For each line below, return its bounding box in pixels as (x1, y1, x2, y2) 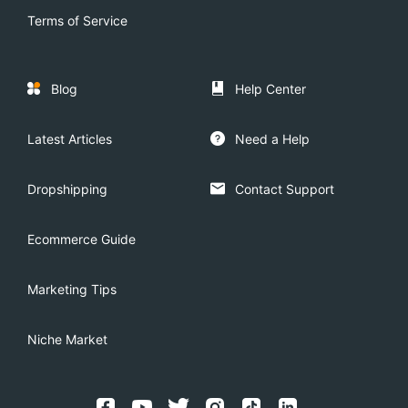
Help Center (234, 81, 306, 97)
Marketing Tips (27, 281, 117, 297)
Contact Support (234, 181, 334, 197)
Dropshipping (27, 181, 107, 197)
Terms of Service (27, 13, 127, 28)
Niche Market (27, 331, 107, 347)
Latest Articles (27, 131, 112, 147)
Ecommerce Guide (27, 231, 136, 247)
